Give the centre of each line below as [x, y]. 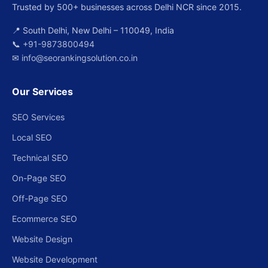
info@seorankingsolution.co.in [80, 58]
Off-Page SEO [40, 198]
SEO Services [38, 117]
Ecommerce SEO [45, 219]
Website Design [42, 239]
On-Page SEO [39, 178]
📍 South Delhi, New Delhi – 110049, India [93, 30]
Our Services [42, 92]
